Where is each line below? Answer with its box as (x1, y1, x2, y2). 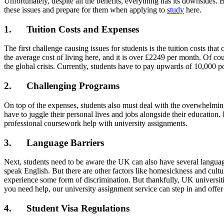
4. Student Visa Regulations (4, 203, 129, 214)
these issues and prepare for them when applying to (4, 5, 167, 14)
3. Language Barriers (4, 137, 104, 148)
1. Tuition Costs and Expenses (4, 23, 139, 34)
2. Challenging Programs (4, 80, 119, 91)
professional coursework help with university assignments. (4, 118, 187, 127)
